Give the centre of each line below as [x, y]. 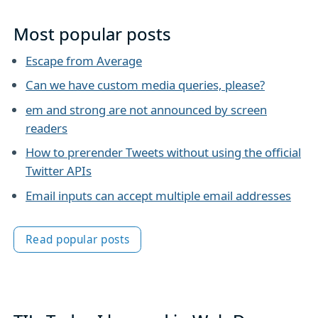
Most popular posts [93, 34]
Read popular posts [77, 240]
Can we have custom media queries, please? [145, 85]
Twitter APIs [58, 171]
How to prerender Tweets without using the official [163, 153]
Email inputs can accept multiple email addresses [158, 195]
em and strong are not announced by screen [146, 109]
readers [46, 128]
